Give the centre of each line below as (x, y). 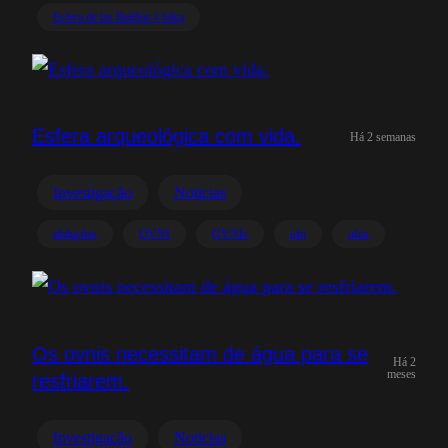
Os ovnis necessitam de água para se (200, 353)
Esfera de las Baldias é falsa (118, 16)
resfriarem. (80, 380)
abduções (75, 234)
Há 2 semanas (383, 136)
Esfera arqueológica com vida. (166, 136)
